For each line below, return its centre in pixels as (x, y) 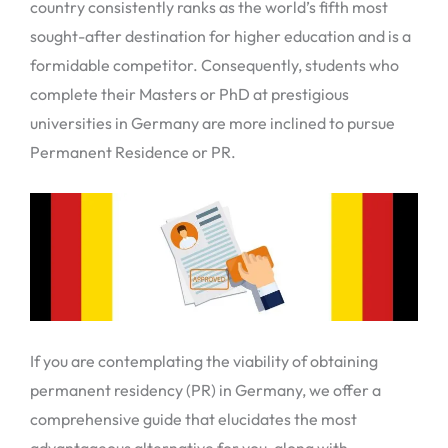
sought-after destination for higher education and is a (220, 36)
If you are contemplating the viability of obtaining (204, 360)
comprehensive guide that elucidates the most (193, 418)
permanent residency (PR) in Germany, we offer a (205, 389)
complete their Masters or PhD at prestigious (189, 94)
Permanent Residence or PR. (133, 152)
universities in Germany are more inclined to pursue (212, 123)
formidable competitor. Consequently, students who (214, 65)
